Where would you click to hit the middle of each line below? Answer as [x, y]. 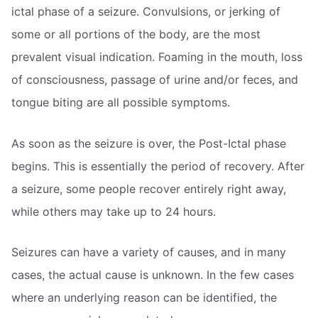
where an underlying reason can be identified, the [144, 298]
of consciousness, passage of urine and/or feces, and [155, 80]
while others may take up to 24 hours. [114, 211]
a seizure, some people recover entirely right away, [149, 188]
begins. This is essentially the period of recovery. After [158, 166]
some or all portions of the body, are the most [136, 34]
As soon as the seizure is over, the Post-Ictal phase [149, 143]
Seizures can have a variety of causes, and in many [149, 252]
